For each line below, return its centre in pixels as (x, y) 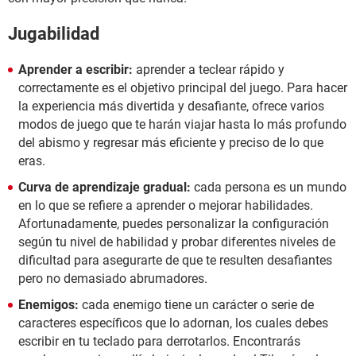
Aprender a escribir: (75, 70)
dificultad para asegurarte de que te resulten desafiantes (175, 260)
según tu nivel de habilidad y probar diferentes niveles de (177, 242)
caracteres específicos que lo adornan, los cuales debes (173, 323)
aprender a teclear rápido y (209, 70)
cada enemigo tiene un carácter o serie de (198, 305)
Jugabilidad (54, 33)
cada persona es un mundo (269, 187)
